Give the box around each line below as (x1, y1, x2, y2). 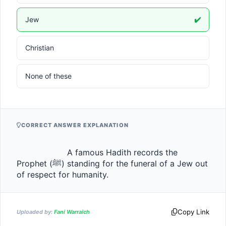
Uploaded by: (17, 208, 54, 215)
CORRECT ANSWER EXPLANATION (21, 122, 129, 129)
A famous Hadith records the (17, 147, 67, 157)
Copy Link (178, 208, 209, 216)
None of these (25, 72, 72, 80)
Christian (25, 43, 54, 52)
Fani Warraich (54, 208, 90, 215)
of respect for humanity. (17, 169, 149, 180)
